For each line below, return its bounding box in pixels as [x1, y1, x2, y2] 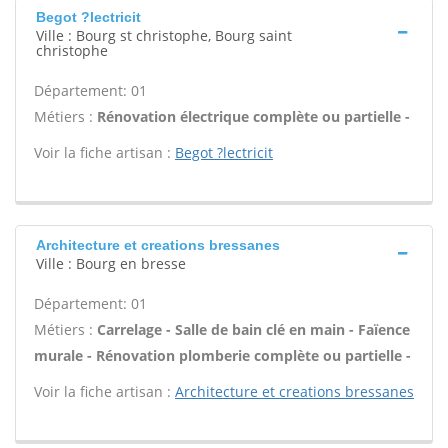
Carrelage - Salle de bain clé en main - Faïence [97, 320, 410, 339]
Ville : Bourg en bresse [36, 254, 186, 273]
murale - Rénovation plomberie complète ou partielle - [34, 346, 411, 365]
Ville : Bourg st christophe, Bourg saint [36, 26, 292, 45]
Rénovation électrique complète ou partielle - [97, 107, 410, 126]
